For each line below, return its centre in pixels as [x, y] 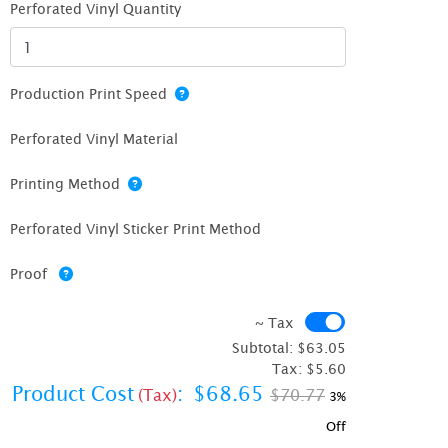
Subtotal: [262, 348]
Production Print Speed [89, 94]
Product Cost [73, 394]
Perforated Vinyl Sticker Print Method [136, 229]
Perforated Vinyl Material [94, 139]
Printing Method [65, 184]
